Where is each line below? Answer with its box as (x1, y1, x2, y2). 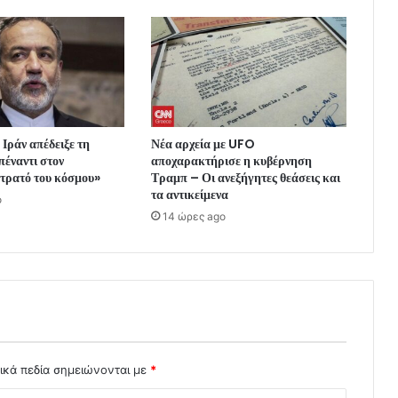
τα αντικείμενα (150, 185, 228, 203)
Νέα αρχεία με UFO (150, 134, 255, 153)
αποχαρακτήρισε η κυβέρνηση (150, 151, 312, 170)
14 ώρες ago (162, 209, 226, 223)
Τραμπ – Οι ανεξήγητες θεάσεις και (150, 168, 340, 187)
